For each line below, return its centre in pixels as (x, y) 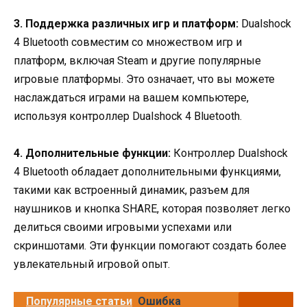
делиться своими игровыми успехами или (123, 227)
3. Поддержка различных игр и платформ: (126, 23)
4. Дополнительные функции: (92, 153)
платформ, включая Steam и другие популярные (137, 60)
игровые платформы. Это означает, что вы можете (144, 79)
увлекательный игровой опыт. (92, 264)
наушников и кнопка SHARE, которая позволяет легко (152, 209)
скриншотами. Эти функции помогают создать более (150, 246)
